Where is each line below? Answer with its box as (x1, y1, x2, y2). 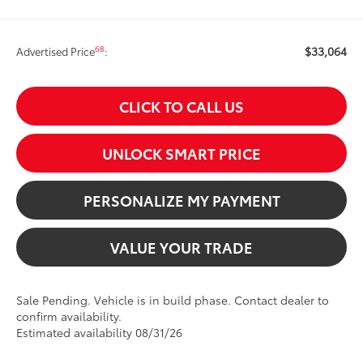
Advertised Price (16, 44, 96, 59)
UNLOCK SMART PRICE (102, 143, 261, 164)
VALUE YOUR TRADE (110, 237, 253, 258)
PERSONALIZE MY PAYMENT (83, 190, 280, 211)
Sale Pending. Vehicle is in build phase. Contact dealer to (16, 292, 330, 309)
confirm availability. (16, 308, 122, 325)
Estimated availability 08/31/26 (16, 324, 183, 341)
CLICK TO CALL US (119, 96, 244, 117)
